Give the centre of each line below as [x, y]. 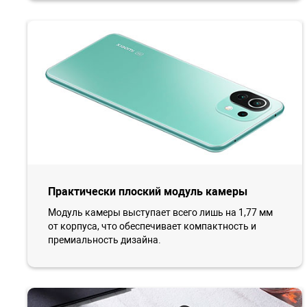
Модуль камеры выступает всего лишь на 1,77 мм [160, 212]
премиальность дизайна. [105, 240]
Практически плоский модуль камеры [148, 191]
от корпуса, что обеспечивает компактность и [152, 226]
